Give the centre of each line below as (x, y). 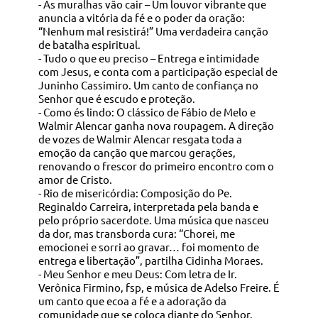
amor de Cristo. (75, 179)
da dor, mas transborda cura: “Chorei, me (136, 233)
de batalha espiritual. (89, 44)
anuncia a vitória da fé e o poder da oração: (141, 17)
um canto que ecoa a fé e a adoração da (132, 300)
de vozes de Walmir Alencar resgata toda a (140, 138)
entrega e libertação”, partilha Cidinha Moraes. (150, 260)
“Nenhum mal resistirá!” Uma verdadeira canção (153, 31)
